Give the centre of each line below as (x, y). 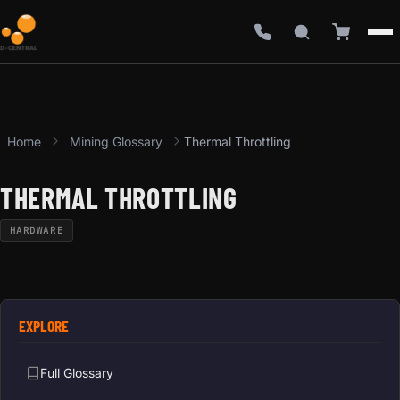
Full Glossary (77, 373)
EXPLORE (44, 325)
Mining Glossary (116, 141)
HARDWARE (37, 230)
